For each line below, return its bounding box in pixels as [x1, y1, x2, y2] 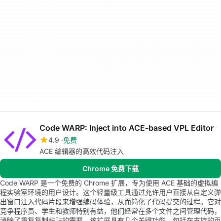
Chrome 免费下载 [82, 164, 139, 173]
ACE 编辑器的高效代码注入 [39, 147, 124, 155]
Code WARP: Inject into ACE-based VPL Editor [39, 123, 214, 133]
